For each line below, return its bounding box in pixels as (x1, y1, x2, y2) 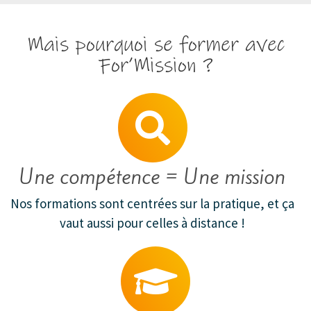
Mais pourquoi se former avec (26, 31, 285, 58)
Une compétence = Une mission (19, 162, 286, 191)
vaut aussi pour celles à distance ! (60, 214, 246, 231)
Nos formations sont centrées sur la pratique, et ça (10, 194, 295, 212)
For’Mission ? (98, 52, 213, 78)
